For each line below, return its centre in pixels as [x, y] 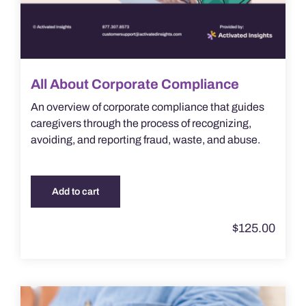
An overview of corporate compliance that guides [147, 107]
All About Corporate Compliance [135, 84]
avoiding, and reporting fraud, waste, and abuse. [145, 139]
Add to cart [75, 191]
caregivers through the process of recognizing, [141, 123]
